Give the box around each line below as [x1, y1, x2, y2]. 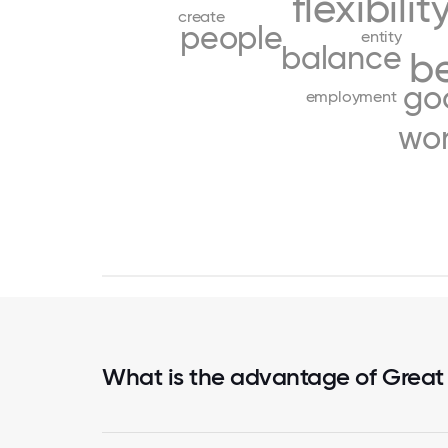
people [180, 19, 283, 58]
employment [305, 86, 397, 106]
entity [361, 26, 402, 46]
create [178, 6, 225, 26]
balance [281, 39, 402, 78]
